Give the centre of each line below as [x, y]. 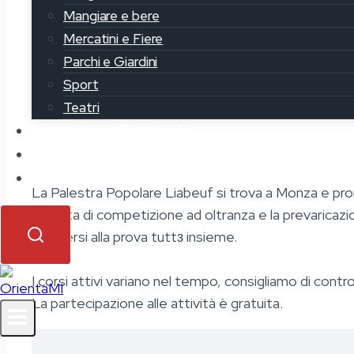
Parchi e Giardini [111, 62]
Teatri [81, 107]
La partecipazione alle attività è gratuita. [157, 303]
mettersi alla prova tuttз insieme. [134, 237]
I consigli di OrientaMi [113, 131]
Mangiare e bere [111, 16]
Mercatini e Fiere [113, 39]
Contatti [71, 178]
